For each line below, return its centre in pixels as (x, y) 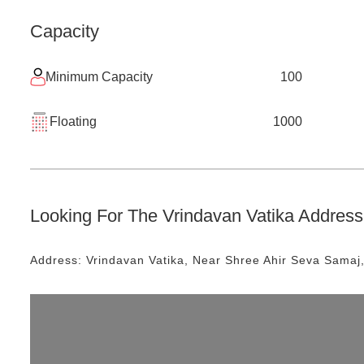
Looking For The (96, 216)
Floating (73, 121)
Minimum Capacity (99, 76)
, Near (205, 260)
